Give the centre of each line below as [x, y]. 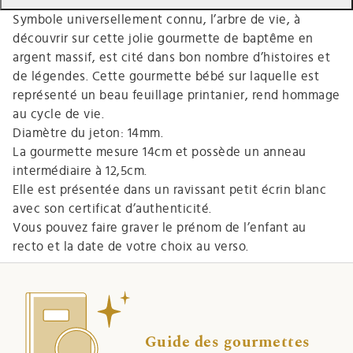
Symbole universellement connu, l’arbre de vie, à [156, 19]
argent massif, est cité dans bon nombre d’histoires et [171, 57]
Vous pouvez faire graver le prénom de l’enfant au [160, 227]
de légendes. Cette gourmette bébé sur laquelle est [166, 76]
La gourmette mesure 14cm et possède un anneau [160, 152]
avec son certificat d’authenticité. [114, 208]
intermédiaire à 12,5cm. [80, 171]
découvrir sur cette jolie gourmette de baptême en [163, 38]
